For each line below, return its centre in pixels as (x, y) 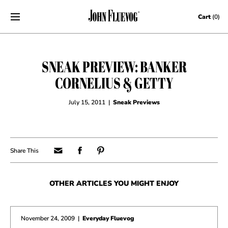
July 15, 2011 (87, 102)
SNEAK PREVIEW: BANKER (114, 66)
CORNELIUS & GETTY (114, 83)
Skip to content (32, 12)
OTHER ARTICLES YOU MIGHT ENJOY (114, 183)
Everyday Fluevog (108, 218)
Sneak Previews (136, 102)
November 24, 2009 (48, 218)
